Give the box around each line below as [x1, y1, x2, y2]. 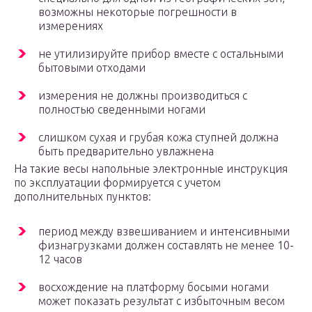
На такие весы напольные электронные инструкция [14, 162, 288, 175]
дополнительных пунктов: [14, 190, 151, 203]
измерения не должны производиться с [38, 89, 247, 102]
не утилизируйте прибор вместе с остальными [38, 47, 283, 61]
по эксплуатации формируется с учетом [14, 176, 221, 189]
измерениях [38, 19, 103, 33]
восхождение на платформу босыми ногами [38, 281, 269, 294]
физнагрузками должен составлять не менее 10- [38, 239, 294, 252]
